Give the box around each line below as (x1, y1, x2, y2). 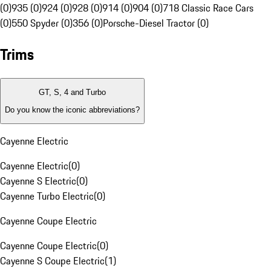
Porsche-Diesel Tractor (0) (103, 16, 209, 31)
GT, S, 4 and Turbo (39, 88, 106, 97)
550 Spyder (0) (11, 16, 73, 31)
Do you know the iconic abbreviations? (5, 105, 140, 114)
